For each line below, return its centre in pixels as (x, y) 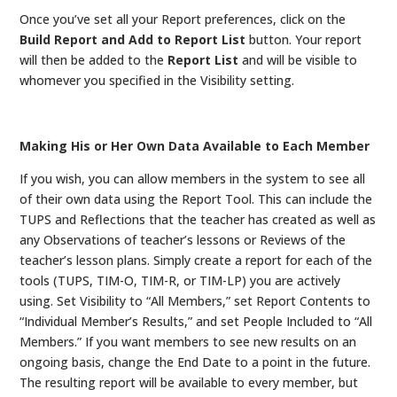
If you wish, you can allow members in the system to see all (193, 178)
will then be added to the (94, 59)
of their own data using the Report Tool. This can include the (196, 198)
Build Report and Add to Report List (133, 39)
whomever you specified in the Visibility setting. (157, 80)
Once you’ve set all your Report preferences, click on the (183, 19)
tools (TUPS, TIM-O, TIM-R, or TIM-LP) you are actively (180, 280)
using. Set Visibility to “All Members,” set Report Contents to (195, 300)
